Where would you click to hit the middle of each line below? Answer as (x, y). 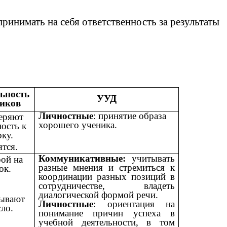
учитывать (150, 158)
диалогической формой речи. (99, 195)
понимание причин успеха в (107, 213)
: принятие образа (130, 116)
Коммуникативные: (82, 158)
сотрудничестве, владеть (107, 185)
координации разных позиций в (107, 176)
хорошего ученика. (78, 125)
